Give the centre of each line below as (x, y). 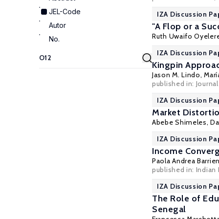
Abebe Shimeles (179, 122)
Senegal (169, 209)
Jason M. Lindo (176, 75)
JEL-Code (65, 11)
